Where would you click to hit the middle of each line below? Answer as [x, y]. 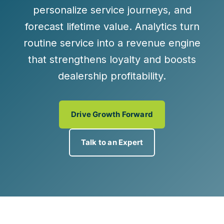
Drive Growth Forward [112, 114]
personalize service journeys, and [112, 10]
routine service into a [75, 43]
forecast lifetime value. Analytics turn [112, 26]
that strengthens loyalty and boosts [112, 59]
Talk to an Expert [112, 142]
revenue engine [163, 43]
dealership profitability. [112, 76]
